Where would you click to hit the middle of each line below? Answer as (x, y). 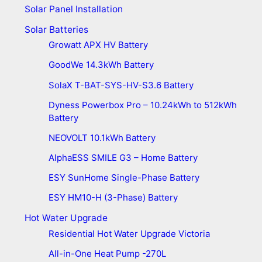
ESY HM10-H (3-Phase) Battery (113, 197)
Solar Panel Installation (73, 9)
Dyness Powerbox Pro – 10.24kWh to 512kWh (142, 105)
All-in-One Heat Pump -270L (107, 253)
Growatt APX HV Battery (98, 45)
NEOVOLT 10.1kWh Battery (102, 137)
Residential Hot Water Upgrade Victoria (129, 233)
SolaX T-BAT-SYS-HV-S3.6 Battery (121, 85)
